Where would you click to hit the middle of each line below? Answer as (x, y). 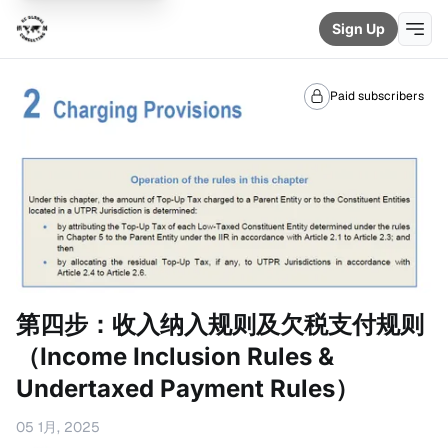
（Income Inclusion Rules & (175, 357)
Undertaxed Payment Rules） (187, 389)
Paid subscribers (377, 96)
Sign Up (358, 28)
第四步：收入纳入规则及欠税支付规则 (220, 325)
